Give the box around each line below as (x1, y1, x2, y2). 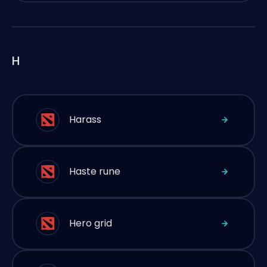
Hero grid (69, 216, 113, 230)
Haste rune (69, 164, 121, 178)
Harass (69, 113, 102, 126)
